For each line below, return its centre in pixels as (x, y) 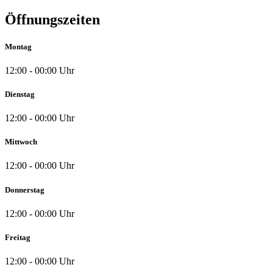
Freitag (18, 237)
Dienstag (20, 94)
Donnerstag (25, 190)
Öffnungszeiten (52, 20)
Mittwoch (21, 142)
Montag (18, 46)
